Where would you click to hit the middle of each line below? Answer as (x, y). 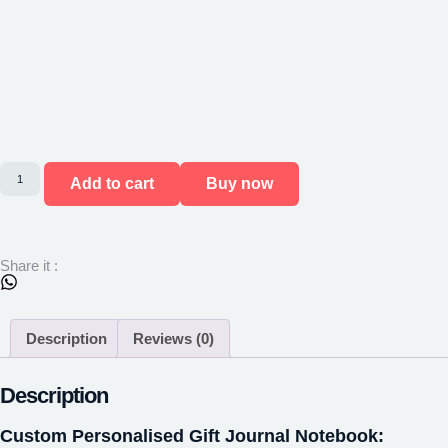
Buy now (239, 184)
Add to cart (111, 184)
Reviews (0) (173, 338)
